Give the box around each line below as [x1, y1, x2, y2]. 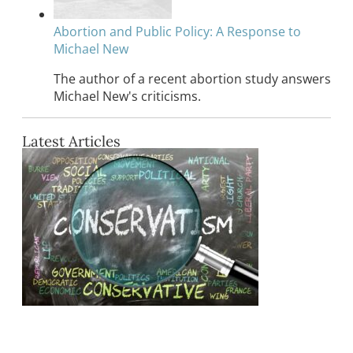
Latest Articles [22, 131, 121, 150]
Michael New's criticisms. [54, 87, 201, 105]
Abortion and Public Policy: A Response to [54, 22, 301, 40]
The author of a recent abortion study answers [54, 69, 331, 87]
